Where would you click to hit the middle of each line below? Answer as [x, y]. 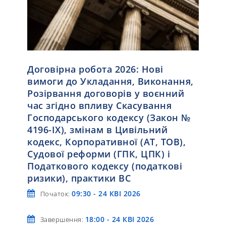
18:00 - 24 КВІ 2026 [119, 219]
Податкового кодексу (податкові [105, 166]
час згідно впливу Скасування [99, 105]
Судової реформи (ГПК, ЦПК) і [99, 154]
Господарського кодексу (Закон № [109, 117]
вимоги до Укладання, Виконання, [110, 81]
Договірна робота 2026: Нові [95, 69]
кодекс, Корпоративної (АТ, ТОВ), [106, 142]
